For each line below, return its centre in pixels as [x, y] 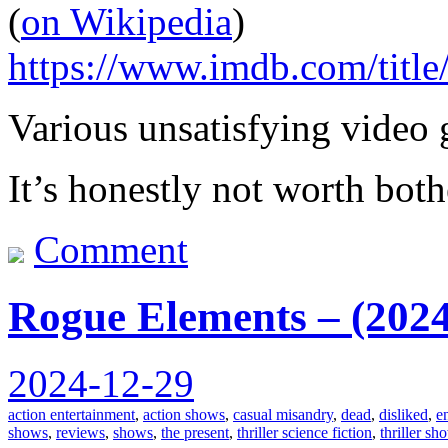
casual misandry [283, 414]
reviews [80, 432]
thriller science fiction [304, 432]
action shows [184, 414]
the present [195, 432]
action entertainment [71, 414]
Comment [111, 249]
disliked [403, 414]
